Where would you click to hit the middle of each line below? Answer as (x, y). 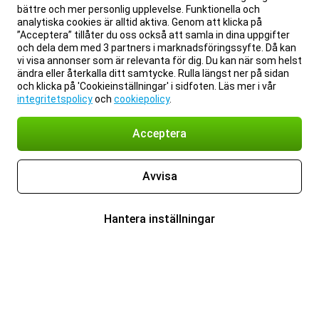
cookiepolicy (142, 99)
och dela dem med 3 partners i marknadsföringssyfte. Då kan (157, 48)
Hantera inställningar (159, 219)
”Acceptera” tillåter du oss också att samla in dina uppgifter (153, 35)
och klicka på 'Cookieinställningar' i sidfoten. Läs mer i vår (147, 86)
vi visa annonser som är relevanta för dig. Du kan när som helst (159, 61)
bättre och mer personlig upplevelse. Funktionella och (138, 9)
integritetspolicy (55, 99)
